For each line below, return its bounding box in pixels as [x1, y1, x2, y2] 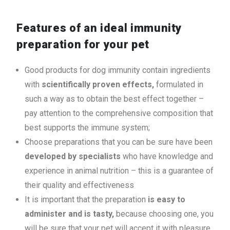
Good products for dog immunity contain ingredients [25, 65, 210, 75]
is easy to [148, 194, 185, 204]
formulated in [156, 79, 203, 89]
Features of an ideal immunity [16, 22, 182, 35]
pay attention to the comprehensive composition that [25, 108, 213, 118]
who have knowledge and [121, 151, 213, 161]
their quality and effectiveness [25, 180, 134, 190]
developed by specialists [25, 151, 121, 161]
